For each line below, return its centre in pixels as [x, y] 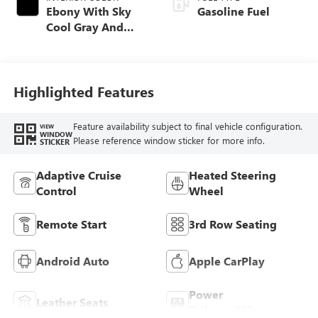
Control [56, 190]
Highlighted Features [83, 92]
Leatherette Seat [90, 89]
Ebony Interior [84, 42]
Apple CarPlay [227, 261]
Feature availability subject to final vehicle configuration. [187, 126]
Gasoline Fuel [234, 11]
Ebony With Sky [88, 11]
